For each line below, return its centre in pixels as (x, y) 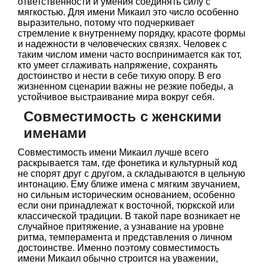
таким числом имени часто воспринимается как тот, (130, 55)
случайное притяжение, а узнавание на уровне (121, 227)
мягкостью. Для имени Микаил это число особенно (128, 12)
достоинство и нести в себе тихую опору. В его (119, 76)
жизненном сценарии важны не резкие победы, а (126, 86)
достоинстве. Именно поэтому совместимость (118, 248)
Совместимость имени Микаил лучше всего (113, 152)
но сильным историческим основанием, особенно (126, 195)
